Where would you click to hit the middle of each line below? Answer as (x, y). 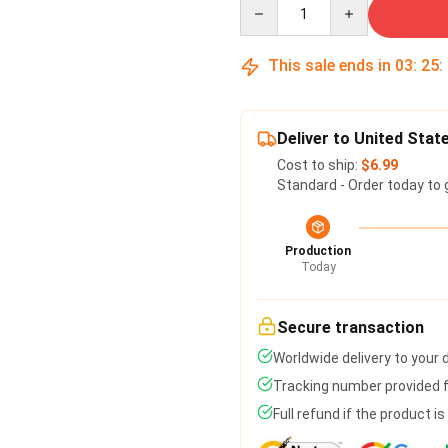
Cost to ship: (319, 165)
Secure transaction (350, 327)
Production (318, 251)
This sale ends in (329, 65)
